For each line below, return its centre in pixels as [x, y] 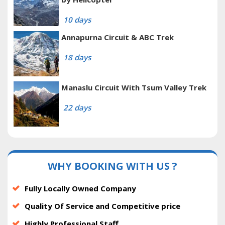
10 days [77, 20]
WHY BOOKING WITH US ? [113, 166]
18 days [77, 58]
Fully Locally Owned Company [80, 189]
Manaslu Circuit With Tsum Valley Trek [134, 88]
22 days [77, 108]
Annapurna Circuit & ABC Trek [118, 37]
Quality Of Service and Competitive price [102, 206]
